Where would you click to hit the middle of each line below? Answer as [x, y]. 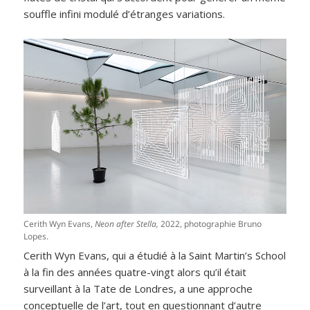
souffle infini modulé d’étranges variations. [125, 14]
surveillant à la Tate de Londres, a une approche [138, 288]
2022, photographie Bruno [211, 224]
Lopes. [36, 236]
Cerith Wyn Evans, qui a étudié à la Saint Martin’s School [155, 255]
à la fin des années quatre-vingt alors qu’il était [135, 272]
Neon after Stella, [128, 224]
